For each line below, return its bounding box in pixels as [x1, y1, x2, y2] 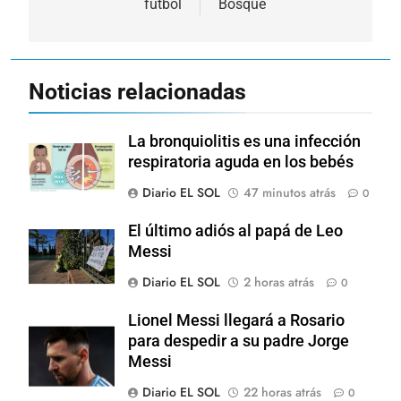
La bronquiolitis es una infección [128, 132, 361, 150]
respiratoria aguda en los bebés [128, 152, 354, 171]
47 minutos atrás [243, 183, 336, 201]
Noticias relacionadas [29, 78, 246, 105]
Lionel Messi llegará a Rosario [128, 311, 345, 329]
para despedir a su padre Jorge [128, 331, 349, 350]
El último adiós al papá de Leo [128, 221, 343, 240]
